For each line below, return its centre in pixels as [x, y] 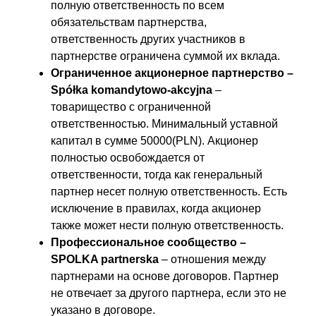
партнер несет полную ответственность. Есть [169, 191]
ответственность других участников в [148, 39]
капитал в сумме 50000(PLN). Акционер [154, 140]
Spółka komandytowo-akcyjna [132, 90]
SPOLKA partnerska [105, 259]
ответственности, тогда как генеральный [157, 174]
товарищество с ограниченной [131, 107]
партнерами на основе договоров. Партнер [165, 276]
